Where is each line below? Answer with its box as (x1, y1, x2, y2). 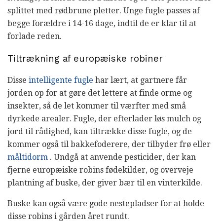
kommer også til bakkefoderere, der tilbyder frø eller (7, 140, 211, 149)
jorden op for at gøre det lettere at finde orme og (7, 88, 192, 98)
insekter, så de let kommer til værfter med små (7, 101, 186, 111)
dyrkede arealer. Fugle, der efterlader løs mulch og (7, 114, 201, 124)
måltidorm (7, 152, 48, 162)
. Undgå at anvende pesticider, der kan (48, 152, 196, 162)
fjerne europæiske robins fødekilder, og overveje (7, 165, 193, 175)
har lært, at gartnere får (93, 75, 187, 85)
